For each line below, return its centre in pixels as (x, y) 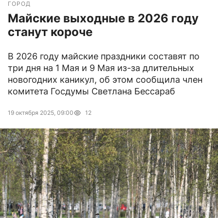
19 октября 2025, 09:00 (41, 113)
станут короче (50, 32)
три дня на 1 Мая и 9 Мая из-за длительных (101, 68)
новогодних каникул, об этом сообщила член (105, 80)
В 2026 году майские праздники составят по (104, 56)
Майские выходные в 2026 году (103, 18)
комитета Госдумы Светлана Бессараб (91, 91)
